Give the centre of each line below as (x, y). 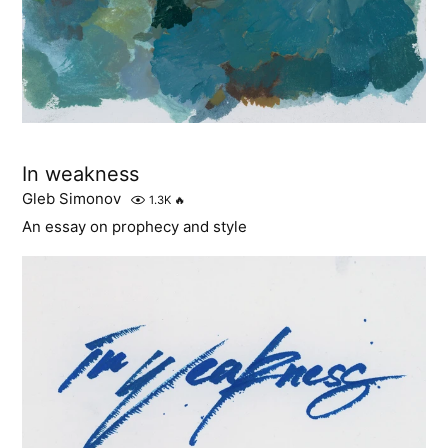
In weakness (81, 173)
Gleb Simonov (72, 198)
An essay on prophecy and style (135, 226)
